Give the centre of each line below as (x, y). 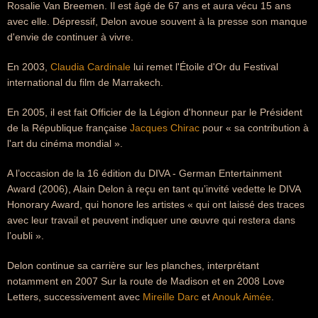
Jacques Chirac (165, 128)
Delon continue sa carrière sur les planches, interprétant (133, 265)
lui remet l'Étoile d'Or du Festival (204, 67)
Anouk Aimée (242, 297)
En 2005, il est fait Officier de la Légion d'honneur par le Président (155, 112)
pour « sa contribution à (254, 128)
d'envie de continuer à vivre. (70, 37)
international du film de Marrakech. (85, 82)
